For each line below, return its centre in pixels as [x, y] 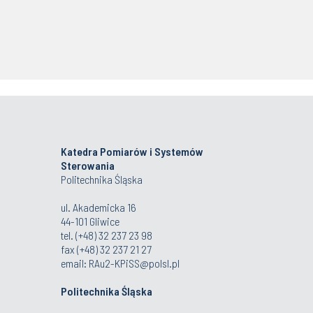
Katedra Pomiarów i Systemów [132, 151]
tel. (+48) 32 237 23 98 [107, 235]
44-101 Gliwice [90, 221]
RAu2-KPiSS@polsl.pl [134, 263]
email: [75, 263]
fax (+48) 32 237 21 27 [106, 249]
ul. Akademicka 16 [99, 207]
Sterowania [88, 165]
